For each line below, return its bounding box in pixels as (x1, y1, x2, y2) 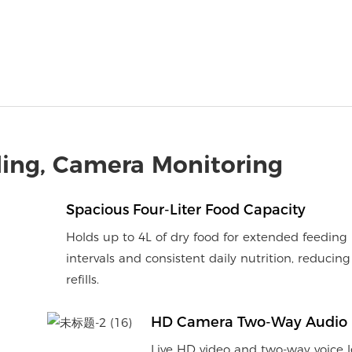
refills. (65, 272, 99, 288)
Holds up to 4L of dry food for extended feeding (65, 229, 347, 245)
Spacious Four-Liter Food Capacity (65, 201, 306, 219)
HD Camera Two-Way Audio (150, 313, 347, 332)
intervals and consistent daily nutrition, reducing (65, 251, 350, 266)
